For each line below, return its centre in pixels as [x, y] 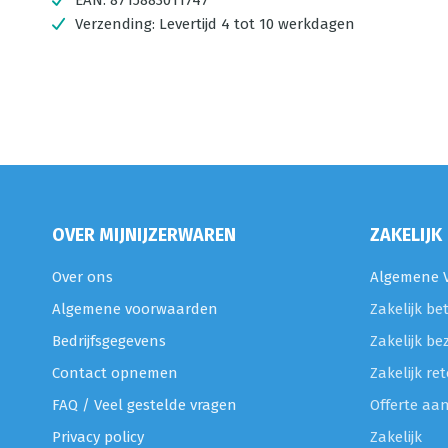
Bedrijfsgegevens [109, 341]
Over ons [82, 277]
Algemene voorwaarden [135, 309]
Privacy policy [98, 437]
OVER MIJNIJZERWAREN [144, 235]
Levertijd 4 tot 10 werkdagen [257, 24]
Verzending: [117, 24]
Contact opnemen [115, 373]
